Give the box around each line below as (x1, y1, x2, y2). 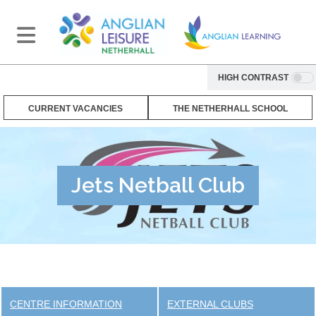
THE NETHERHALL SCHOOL (172, 103, 288, 114)
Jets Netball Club (71, 172, 245, 197)
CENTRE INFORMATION (10, 298, 122, 310)
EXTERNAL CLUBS (167, 298, 253, 310)
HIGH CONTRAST (218, 72, 288, 83)
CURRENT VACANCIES (28, 103, 123, 114)
